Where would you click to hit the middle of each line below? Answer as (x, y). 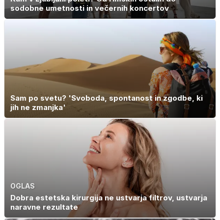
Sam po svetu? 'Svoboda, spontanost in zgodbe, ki (107, 98)
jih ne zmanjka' (38, 108)
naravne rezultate (44, 207)
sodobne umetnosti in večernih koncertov (90, 8)
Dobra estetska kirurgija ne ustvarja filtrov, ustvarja (109, 198)
